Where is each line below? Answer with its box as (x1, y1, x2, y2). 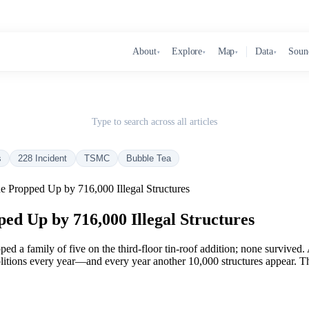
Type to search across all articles (92, 116, 217, 127)
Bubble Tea (126, 153, 172, 163)
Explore (172, 46, 203, 57)
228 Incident (18, 153, 68, 163)
